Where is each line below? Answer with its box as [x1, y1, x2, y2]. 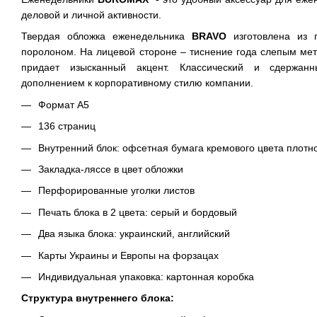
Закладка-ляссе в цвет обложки [38, 163, 186, 175]
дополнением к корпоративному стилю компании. [21, 77, 253, 89]
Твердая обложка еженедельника [21, 30, 192, 42]
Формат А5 [38, 98, 89, 110]
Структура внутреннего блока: [21, 292, 174, 304]
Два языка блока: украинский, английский [38, 228, 230, 240]
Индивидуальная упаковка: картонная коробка [38, 270, 254, 282]
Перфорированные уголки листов [38, 185, 195, 197]
